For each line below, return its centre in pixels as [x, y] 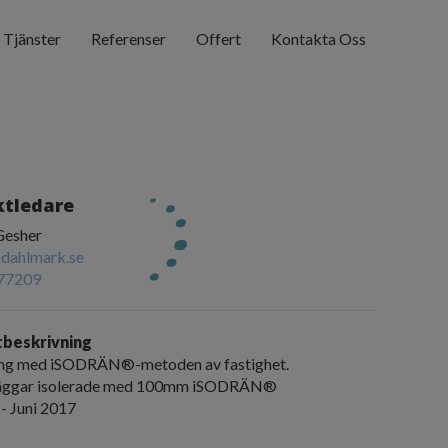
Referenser [128, 38]
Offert [218, 38]
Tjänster [32, 38]
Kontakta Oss [318, 38]
